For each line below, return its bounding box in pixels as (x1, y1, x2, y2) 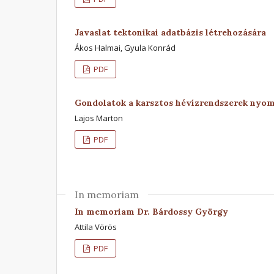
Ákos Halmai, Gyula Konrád (75, 42, 176, 53)
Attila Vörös (75, 221, 117, 232)
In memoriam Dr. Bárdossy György (75, 206, 228, 217)
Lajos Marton (75, 112, 123, 124)
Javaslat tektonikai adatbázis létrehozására (75, 26, 266, 38)
